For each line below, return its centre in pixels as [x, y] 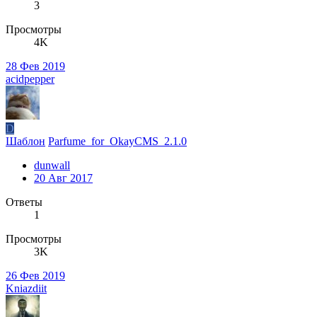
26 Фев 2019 [35, 275]
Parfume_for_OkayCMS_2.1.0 [117, 141]
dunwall [52, 165]
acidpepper [30, 79]
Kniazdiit [26, 288]
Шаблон [25, 141]
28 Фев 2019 [35, 66]
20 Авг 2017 [63, 178]
